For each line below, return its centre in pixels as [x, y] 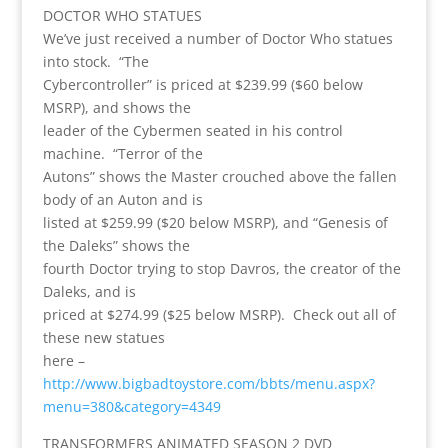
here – [63, 360]
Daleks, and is [89, 291]
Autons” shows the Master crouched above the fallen [219, 176]
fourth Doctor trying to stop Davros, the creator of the [221, 268]
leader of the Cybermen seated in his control [192, 130]
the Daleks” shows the [116, 245]
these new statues [103, 337]
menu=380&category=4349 [131, 406]
